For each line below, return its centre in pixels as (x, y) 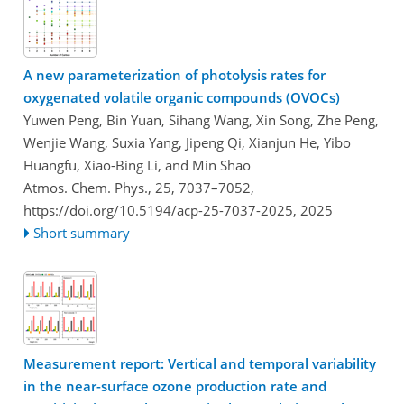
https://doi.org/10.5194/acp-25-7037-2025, (160, 211)
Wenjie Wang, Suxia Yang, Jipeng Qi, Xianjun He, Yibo (187, 143)
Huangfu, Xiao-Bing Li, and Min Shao (137, 165)
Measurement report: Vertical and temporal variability (200, 363)
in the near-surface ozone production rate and (175, 386)
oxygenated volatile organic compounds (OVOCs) (182, 98)
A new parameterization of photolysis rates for (174, 75)
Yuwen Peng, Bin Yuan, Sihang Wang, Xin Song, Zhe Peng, (201, 120)
